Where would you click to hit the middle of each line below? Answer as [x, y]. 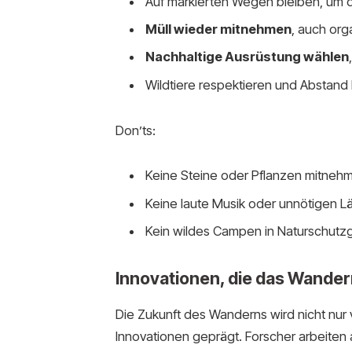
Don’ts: [135, 130]
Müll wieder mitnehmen [218, 29]
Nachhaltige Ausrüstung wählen [247, 57]
